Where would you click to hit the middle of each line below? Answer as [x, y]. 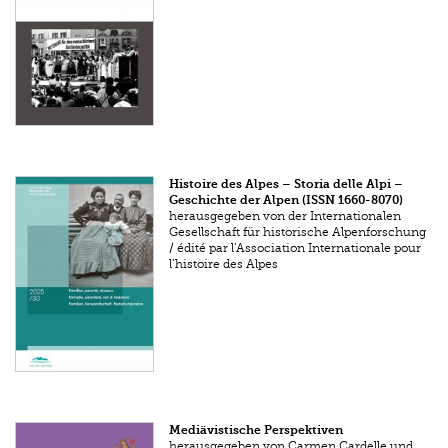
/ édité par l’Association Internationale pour [295, 247]
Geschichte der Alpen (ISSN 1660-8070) [286, 199]
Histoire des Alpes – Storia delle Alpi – [286, 183]
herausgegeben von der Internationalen [285, 215]
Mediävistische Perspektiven [256, 430]
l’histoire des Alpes [224, 263]
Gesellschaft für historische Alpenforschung [298, 231]
